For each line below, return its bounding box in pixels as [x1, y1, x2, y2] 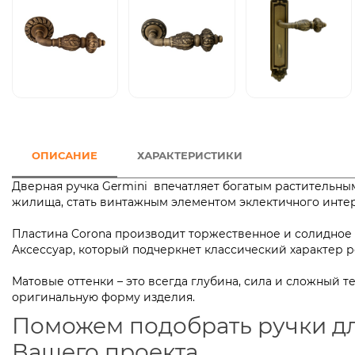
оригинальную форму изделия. [12, 290, 195, 305]
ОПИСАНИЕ [32, 149, 97, 162]
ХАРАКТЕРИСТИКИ [137, 149, 242, 162]
